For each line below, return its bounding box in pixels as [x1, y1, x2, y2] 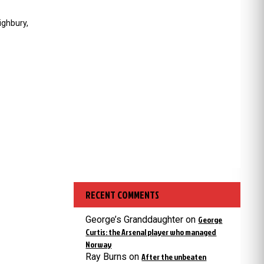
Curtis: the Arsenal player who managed [85, 226, 217, 237]
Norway [85, 239, 112, 250]
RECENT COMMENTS [85, 188, 160, 202]
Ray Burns [85, 251, 127, 262]
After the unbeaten [141, 251, 207, 262]
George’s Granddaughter [85, 214, 184, 225]
